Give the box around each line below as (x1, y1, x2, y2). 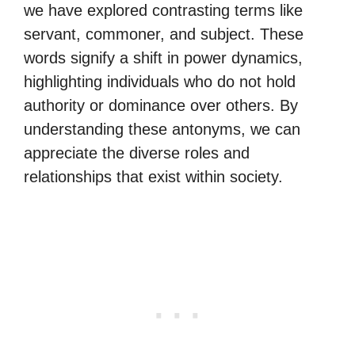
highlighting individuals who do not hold (24, 73, 296, 90)
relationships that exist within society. (24, 168, 283, 185)
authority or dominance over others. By (24, 97, 298, 114)
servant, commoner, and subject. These (24, 25, 303, 43)
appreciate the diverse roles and (24, 144, 250, 162)
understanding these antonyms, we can (24, 120, 300, 138)
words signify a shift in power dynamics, (24, 49, 303, 67)
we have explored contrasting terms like (24, 2, 303, 19)
